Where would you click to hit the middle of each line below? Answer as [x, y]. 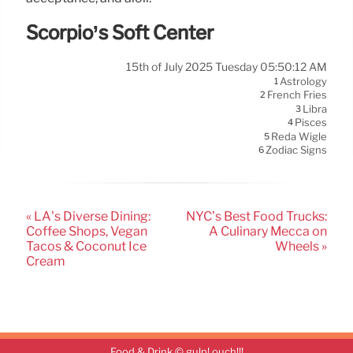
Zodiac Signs [296, 150]
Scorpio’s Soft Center [120, 33]
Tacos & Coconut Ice [86, 246]
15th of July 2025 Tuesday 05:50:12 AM [227, 67]
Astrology [303, 82]
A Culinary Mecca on [268, 231]
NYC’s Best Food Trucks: [256, 216]
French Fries [297, 95]
